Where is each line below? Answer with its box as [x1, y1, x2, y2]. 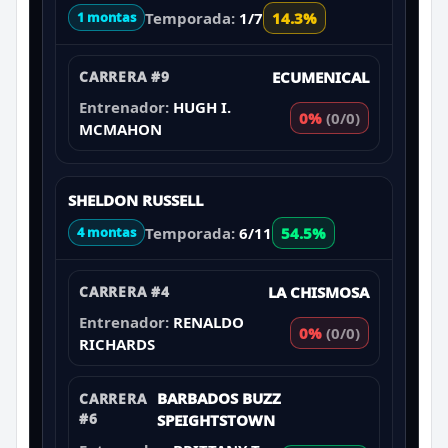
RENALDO [173, 311, 244, 332]
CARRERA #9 [79, 66, 170, 86]
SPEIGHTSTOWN [157, 409, 276, 430]
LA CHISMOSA [268, 281, 369, 302]
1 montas [77, 8, 136, 27]
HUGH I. [173, 96, 231, 117]
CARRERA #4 [79, 281, 170, 301]
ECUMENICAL [272, 66, 369, 87]
